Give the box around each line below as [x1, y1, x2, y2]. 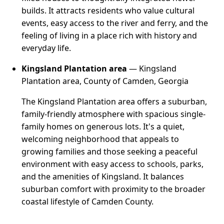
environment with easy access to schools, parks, [21, 158, 204, 170]
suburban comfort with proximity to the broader [21, 183, 206, 195]
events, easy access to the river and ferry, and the [21, 17, 208, 29]
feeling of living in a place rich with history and [21, 30, 197, 41]
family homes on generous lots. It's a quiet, [21, 121, 185, 132]
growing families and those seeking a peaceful [21, 146, 198, 157]
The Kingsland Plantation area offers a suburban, [21, 96, 207, 107]
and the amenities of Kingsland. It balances [21, 171, 184, 182]
